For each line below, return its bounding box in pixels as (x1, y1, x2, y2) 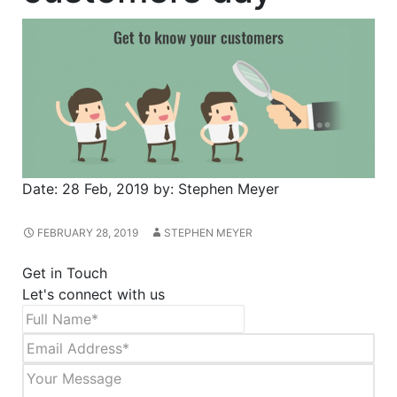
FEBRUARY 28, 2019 (37, 225, 138, 239)
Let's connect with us (22, 284, 165, 303)
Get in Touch (22, 263, 107, 282)
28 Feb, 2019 (62, 179, 149, 198)
